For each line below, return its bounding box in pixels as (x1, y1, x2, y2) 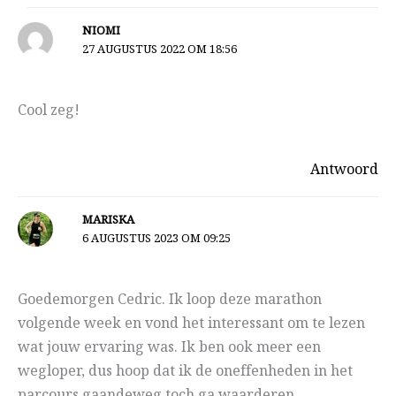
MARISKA (81, 211, 134, 230)
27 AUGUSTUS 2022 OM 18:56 (81, 41, 237, 59)
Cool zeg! (18, 100, 80, 123)
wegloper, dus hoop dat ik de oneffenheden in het (18, 361, 353, 384)
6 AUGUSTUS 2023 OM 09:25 (81, 230, 231, 248)
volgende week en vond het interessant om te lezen (18, 313, 365, 336)
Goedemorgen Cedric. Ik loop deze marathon (18, 289, 322, 312)
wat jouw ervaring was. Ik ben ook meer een (18, 337, 321, 360)
